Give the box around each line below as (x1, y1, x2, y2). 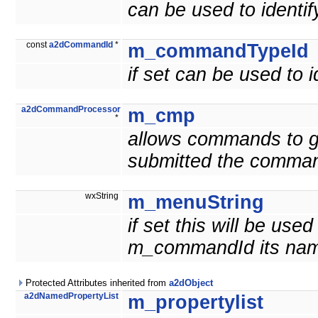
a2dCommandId (49, 40, 113, 50)
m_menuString (128, 192, 264, 214)
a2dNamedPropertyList (24, 292, 119, 301)
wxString (85, 192, 121, 201)
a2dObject (169, 278, 213, 289)
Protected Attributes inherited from (23, 278, 169, 289)
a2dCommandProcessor (21, 105, 121, 114)
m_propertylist (128, 292, 263, 314)
